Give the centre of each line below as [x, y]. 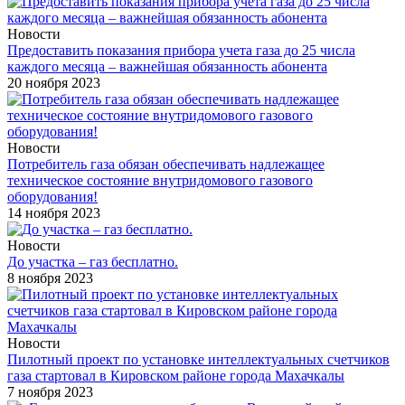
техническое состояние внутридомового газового [160, 180]
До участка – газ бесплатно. [93, 261]
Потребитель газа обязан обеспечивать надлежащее [166, 164]
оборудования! [52, 196]
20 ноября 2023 [54, 82]
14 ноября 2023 [54, 212]
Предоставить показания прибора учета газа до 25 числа [181, 50]
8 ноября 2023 [50, 278]
